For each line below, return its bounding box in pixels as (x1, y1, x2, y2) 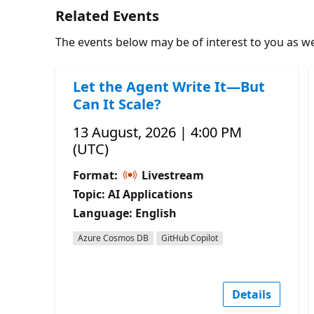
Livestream (139, 167, 205, 183)
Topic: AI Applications (73, 186, 193, 202)
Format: (73, 167, 121, 183)
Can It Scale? (73, 94, 162, 114)
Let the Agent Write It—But (73, 76, 266, 96)
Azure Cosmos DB (78, 231, 149, 244)
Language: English (73, 205, 177, 221)
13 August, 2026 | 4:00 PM (73, 122, 243, 142)
